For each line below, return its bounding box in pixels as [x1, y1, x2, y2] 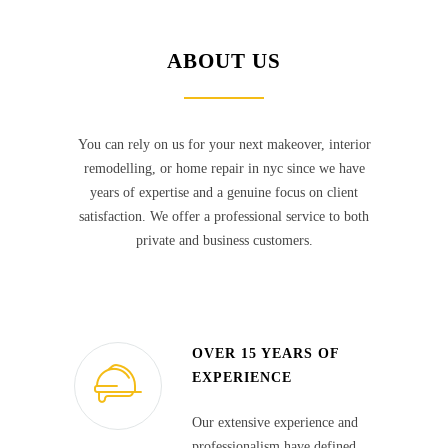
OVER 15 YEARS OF [192, 346, 339, 362]
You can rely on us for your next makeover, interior [77, 137, 371, 153]
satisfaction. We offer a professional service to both [79, 209, 369, 225]
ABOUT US [167, 49, 281, 74]
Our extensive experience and [192, 415, 358, 431]
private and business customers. [135, 233, 313, 249]
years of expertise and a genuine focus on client [90, 185, 358, 201]
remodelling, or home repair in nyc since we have [83, 161, 365, 177]
